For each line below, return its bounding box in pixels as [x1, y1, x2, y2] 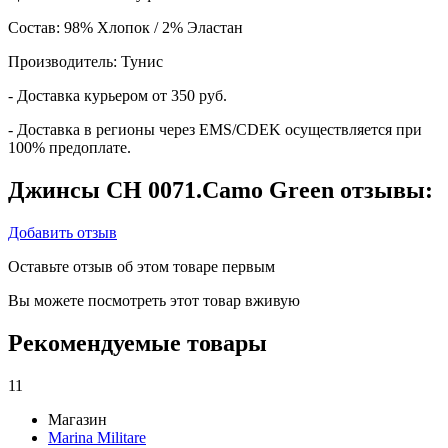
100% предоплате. [8, 138, 131, 156]
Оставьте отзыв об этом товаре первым [8, 257, 275, 275]
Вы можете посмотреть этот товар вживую [8, 291, 300, 309]
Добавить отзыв [8, 223, 117, 241]
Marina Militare [48, 428, 146, 446]
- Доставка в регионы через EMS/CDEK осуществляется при [8, 120, 422, 138]
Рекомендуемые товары [8, 329, 267, 356]
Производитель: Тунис [8, 52, 163, 70]
